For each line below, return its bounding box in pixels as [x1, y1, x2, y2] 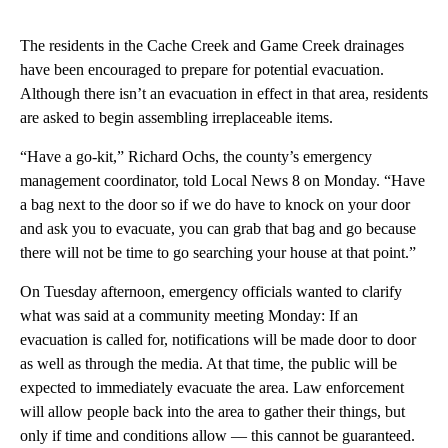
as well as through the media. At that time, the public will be [20, 354, 397, 372]
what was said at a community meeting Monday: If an [20, 306, 358, 324]
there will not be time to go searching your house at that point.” [20, 243, 416, 261]
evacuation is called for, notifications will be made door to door [20, 330, 416, 348]
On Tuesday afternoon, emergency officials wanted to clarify [20, 282, 402, 300]
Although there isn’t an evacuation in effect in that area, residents [20, 84, 428, 102]
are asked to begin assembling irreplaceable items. [20, 108, 333, 126]
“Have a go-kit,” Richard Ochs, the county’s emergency [20, 147, 372, 165]
